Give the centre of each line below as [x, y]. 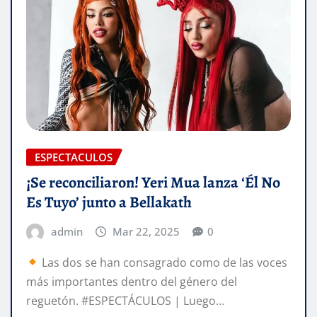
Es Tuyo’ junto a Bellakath [109, 203]
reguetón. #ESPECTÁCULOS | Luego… [125, 300]
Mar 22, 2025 [146, 232]
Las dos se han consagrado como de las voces [163, 262]
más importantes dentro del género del [132, 281]
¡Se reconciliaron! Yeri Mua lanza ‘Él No [153, 183]
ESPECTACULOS [74, 157]
